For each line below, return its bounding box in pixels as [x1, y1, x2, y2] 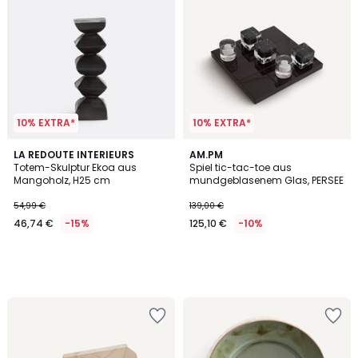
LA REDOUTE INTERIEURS [14, 148, 134, 161]
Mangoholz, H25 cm [14, 173, 110, 187]
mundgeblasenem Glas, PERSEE [189, 173, 344, 187]
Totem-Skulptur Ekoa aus [14, 161, 137, 174]
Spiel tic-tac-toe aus [189, 161, 292, 174]
